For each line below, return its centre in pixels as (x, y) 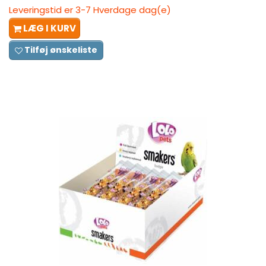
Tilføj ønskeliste (61, 50)
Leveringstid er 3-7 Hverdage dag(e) (90, 9)
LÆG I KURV (50, 28)
